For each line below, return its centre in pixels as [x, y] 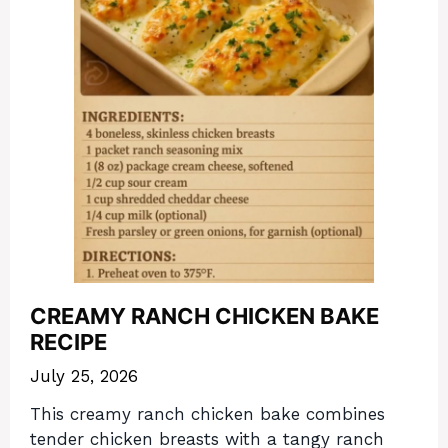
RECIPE [68, 342]
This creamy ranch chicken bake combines [207, 414]
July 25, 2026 [84, 375]
